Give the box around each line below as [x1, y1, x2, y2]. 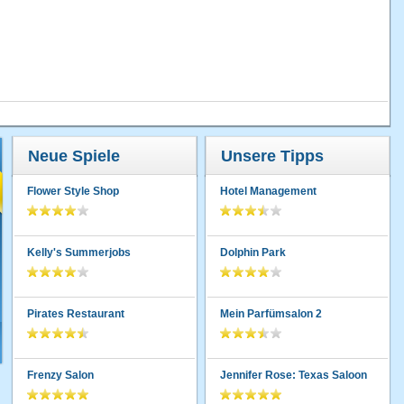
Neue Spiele [28, 147, 120, 166]
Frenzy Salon [27, 369, 94, 382]
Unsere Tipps [221, 147, 324, 166]
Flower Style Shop [27, 185, 119, 198]
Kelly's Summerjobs [27, 246, 131, 260]
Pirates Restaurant [27, 308, 124, 321]
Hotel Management [220, 185, 317, 198]
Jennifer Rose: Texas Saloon [220, 369, 367, 382]
